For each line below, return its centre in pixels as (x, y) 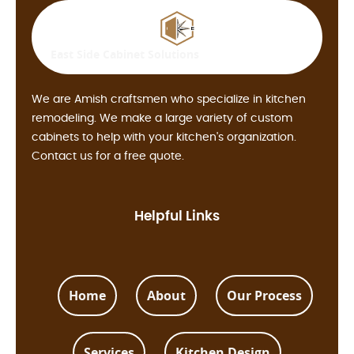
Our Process (264, 296)
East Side (77, 55)
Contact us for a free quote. (108, 157)
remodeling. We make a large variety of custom (162, 119)
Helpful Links (177, 217)
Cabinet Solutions (151, 55)
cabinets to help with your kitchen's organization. (164, 138)
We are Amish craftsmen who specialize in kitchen (169, 100)
